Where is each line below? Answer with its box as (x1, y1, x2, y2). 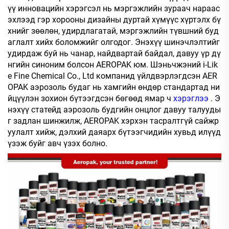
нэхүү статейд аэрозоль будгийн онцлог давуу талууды (8, 105, 221, 115)
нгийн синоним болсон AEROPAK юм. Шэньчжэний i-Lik (8, 60, 218, 70)
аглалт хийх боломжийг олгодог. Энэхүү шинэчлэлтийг (8, 37, 220, 48)
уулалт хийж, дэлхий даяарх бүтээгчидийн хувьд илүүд (8, 127, 221, 138)
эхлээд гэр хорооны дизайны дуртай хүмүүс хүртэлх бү (8, 15, 221, 25)
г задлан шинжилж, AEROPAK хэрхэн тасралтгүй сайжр (8, 116, 219, 126)
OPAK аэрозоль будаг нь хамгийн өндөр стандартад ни (8, 82, 220, 93)
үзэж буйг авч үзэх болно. (8, 139, 107, 149)
